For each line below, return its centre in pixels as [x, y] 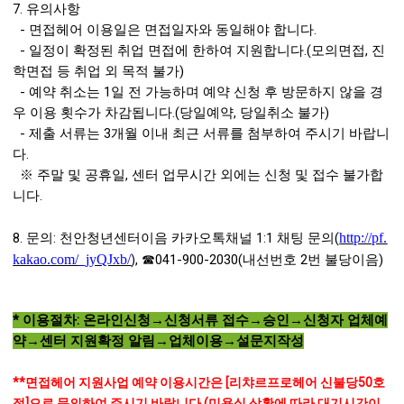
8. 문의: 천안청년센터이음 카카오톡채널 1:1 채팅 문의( [176, 239]
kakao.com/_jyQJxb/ [72, 260]
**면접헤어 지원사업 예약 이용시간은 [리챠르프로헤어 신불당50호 [199, 383]
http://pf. [363, 238]
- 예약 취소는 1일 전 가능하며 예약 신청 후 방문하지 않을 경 [198, 92]
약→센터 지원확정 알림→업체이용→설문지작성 [159, 341]
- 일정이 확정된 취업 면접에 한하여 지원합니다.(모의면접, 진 [199, 51]
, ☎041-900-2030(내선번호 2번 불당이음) [260, 260]
